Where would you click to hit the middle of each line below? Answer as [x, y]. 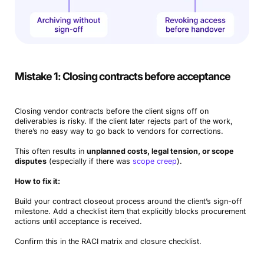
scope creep [154, 161]
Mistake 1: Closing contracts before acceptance [122, 76]
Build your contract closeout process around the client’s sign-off [128, 201]
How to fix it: [37, 181]
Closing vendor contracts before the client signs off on [111, 111]
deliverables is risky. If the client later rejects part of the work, [123, 121]
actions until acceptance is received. [78, 221]
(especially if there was [89, 161]
